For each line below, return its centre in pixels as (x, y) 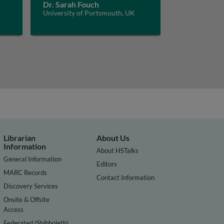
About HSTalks (118, 150)
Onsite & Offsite (27, 199)
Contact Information (126, 177)
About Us (113, 138)
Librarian (20, 138)
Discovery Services (31, 186)
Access (14, 209)
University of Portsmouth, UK (89, 13)
